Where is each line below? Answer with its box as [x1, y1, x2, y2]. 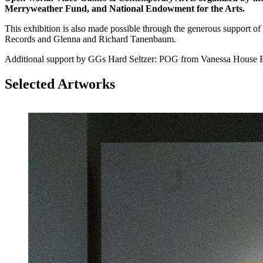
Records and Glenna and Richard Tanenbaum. [5, 33, 176, 44]
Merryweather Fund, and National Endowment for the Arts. [5, 3, 245, 14]
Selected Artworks [5, 76, 115, 92]
